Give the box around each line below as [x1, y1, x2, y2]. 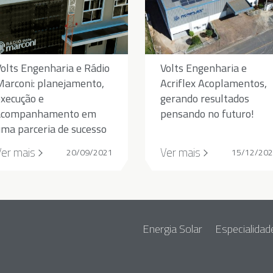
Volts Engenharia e [160, 60, 247, 77]
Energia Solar [143, 220, 203, 237]
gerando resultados [160, 90, 249, 107]
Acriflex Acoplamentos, [160, 75, 267, 92]
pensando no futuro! [160, 105, 254, 122]
